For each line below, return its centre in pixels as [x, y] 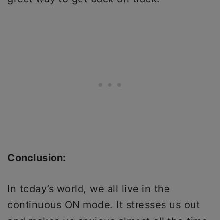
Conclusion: [37, 158]
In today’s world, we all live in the [89, 189]
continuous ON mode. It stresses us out [104, 205]
